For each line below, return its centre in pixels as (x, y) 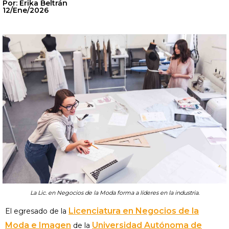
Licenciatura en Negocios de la (134, 211)
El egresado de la (37, 211)
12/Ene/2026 (26, 10)
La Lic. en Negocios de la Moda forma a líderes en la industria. (114, 193)
